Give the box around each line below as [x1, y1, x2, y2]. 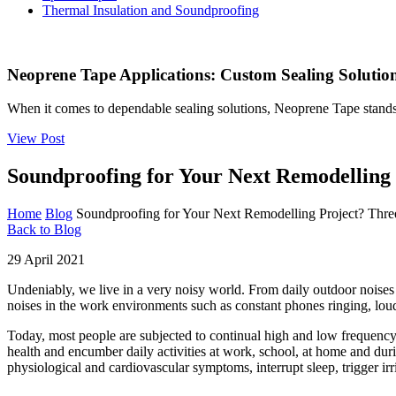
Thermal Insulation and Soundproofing [42, 2, 259, 18]
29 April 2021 [7, 252, 85, 268]
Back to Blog [7, 222, 81, 238]
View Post [7, 131, 65, 147]
